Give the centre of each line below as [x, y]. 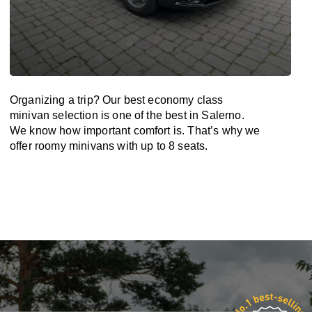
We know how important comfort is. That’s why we [135, 131]
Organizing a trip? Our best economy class [117, 100]
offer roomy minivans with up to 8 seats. [109, 146]
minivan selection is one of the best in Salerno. [127, 115]
